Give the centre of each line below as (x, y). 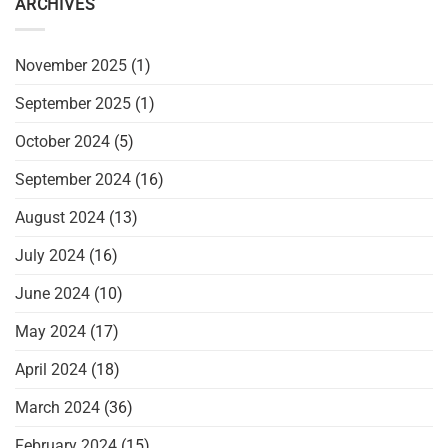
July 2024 (50, 255)
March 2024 (57, 407)
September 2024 (73, 179)
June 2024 (52, 293)
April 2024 (51, 369)
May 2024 (50, 331)
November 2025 (71, 65)
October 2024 (62, 141)
